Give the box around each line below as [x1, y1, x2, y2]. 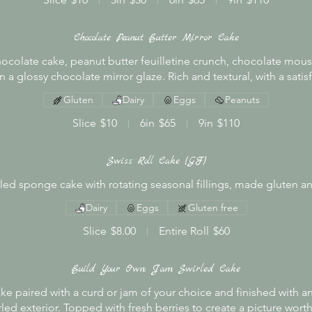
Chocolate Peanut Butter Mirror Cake [73, 31, 239, 45]
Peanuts [225, 93, 260, 106]
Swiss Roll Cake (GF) [106, 154, 206, 168]
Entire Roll [158, 224, 209, 237]
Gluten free [187, 201, 238, 214]
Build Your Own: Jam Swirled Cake [72, 262, 240, 276]
